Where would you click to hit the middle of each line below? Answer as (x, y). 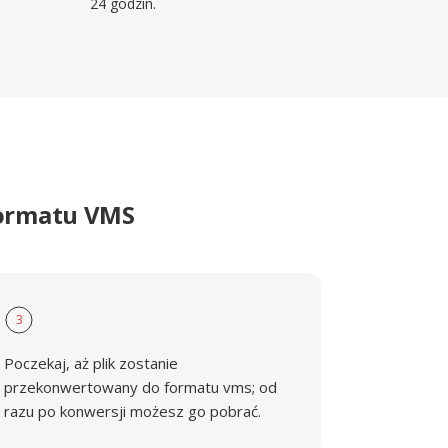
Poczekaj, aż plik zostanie (91, 363)
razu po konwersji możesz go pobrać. (133, 411)
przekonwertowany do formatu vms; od (141, 387)
